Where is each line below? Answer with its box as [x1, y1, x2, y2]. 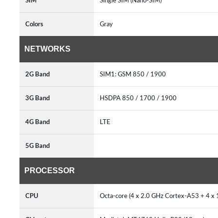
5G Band [25, 143, 50, 149]
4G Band [25, 119, 50, 126]
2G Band [25, 71, 50, 78]
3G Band [25, 95, 50, 102]
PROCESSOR [24, 166, 75, 175]
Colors [25, 21, 43, 28]
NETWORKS [24, 45, 71, 53]
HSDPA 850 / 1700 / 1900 [100, 95, 180, 102]
